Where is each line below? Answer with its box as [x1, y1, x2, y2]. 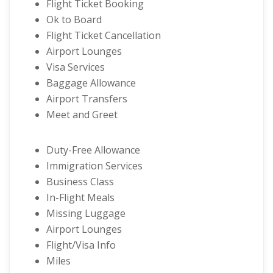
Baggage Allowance [46, 76, 136, 90]
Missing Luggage [46, 207, 126, 220]
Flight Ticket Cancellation [46, 29, 161, 42]
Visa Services [46, 60, 105, 74]
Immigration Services [46, 159, 143, 172]
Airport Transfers [46, 92, 127, 105]
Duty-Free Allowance [46, 143, 140, 157]
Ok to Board [46, 13, 102, 26]
